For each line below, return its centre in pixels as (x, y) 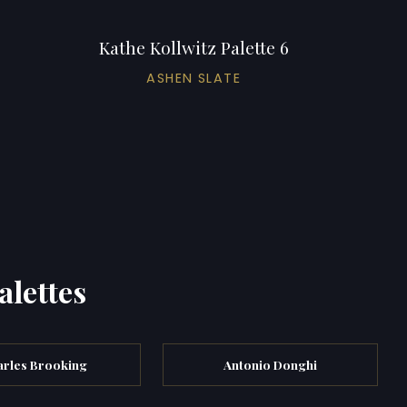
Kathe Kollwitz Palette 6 (194, 47)
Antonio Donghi (271, 364)
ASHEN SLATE (194, 78)
